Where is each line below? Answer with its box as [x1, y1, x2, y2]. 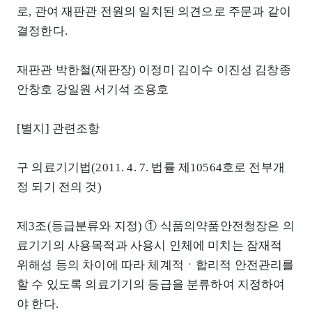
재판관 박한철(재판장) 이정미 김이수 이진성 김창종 [17, 63, 291, 77]
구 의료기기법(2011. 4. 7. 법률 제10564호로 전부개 [17, 161, 285, 175]
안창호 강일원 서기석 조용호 [17, 83, 169, 97]
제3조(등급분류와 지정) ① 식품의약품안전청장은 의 [17, 219, 295, 233]
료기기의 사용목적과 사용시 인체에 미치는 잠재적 [17, 239, 283, 253]
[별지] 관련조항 [17, 122, 100, 136]
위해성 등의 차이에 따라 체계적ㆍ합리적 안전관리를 [17, 258, 295, 272]
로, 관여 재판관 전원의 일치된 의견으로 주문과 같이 [17, 5, 291, 19]
